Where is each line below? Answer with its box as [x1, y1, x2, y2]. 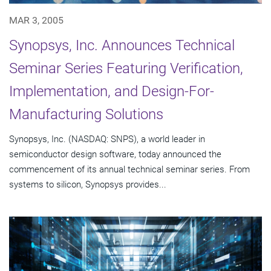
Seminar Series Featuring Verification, [9, 60, 243, 77]
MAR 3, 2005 [9, 15, 64, 27]
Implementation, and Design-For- [9, 83, 214, 100]
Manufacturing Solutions [9, 106, 163, 123]
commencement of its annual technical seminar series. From [9, 164, 250, 175]
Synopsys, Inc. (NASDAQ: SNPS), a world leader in [9, 134, 205, 145]
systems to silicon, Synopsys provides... [9, 179, 166, 191]
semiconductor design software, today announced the [9, 149, 221, 160]
